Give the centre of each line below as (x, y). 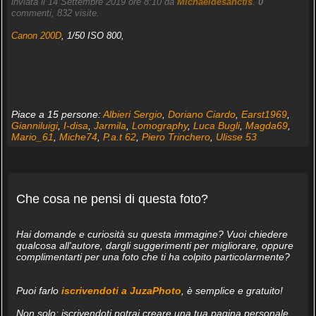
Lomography (159, 126)
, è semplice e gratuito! (232, 290)
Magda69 (266, 126)
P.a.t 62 (119, 137)
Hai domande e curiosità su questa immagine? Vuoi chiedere (152, 234)
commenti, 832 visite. (55, 13)
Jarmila (110, 126)
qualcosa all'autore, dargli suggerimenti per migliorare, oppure (154, 245)
